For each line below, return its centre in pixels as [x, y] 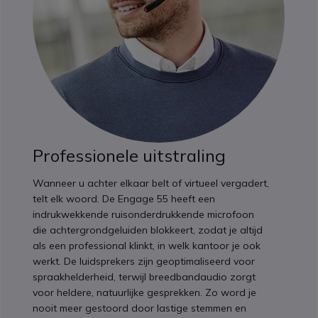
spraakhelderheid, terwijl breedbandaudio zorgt [144, 277]
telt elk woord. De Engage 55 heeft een [124, 199]
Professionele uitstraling [130, 156]
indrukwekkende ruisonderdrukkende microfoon [144, 215]
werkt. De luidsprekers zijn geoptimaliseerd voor [144, 262]
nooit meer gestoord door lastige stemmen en [140, 308]
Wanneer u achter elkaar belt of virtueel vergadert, [151, 183]
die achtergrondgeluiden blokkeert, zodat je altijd [148, 230]
